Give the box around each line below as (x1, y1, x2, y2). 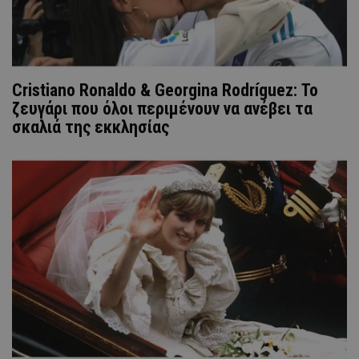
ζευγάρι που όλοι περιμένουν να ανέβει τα (12, 99, 313, 119)
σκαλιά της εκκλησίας (12, 117, 169, 138)
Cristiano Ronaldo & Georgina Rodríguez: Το (12, 80, 318, 101)
